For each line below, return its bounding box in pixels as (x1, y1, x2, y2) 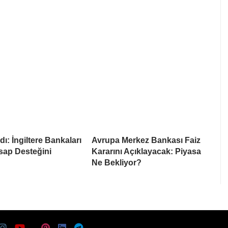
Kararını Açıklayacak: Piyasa (92, 147, 201, 156)
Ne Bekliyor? (92, 158, 141, 167)
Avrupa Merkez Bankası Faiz (92, 135, 201, 145)
